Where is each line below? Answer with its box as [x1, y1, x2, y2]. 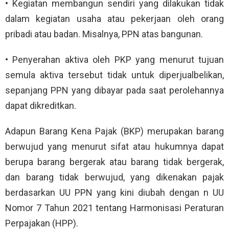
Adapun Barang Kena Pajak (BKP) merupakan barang [5, 125, 224, 136]
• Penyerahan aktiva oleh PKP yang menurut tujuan [5, 54, 224, 65]
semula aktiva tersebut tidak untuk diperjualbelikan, [5, 69, 224, 80]
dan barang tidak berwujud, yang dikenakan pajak [5, 171, 224, 182]
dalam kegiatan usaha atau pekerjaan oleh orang [5, 13, 224, 24]
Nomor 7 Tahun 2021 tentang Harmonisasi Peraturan [5, 202, 224, 213]
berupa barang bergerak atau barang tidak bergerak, [5, 156, 224, 167]
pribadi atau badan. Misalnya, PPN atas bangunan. [5, 28, 203, 39]
